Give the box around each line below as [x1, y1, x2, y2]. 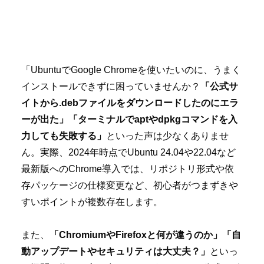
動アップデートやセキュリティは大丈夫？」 [21, 246, 210, 257]
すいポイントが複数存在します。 [21, 196, 163, 207]
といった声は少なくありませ [106, 130, 229, 141]
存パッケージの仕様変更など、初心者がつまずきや [21, 180, 238, 190]
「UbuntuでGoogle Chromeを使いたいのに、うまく [21, 64, 241, 75]
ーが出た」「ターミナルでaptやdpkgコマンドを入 [21, 114, 237, 124]
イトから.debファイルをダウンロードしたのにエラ [21, 97, 239, 108]
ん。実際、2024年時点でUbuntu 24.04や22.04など [21, 147, 236, 157]
